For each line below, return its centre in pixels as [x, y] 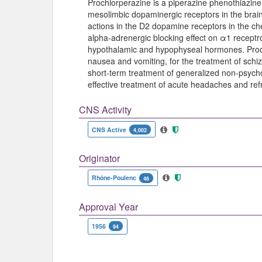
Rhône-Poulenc [114, 178]
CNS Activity [105, 110]
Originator [99, 158]
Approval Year [108, 206]
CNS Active [109, 129]
